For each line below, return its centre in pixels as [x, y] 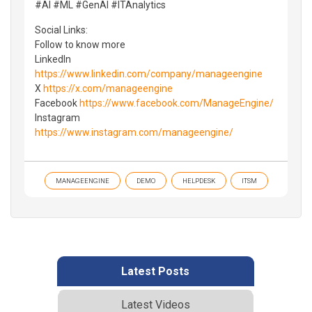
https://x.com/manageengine [108, 88]
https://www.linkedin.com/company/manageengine [149, 73]
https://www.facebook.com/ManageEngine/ [177, 103]
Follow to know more [80, 44]
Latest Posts [155, 271]
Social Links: [61, 30]
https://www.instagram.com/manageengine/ [134, 132]
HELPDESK [198, 180]
